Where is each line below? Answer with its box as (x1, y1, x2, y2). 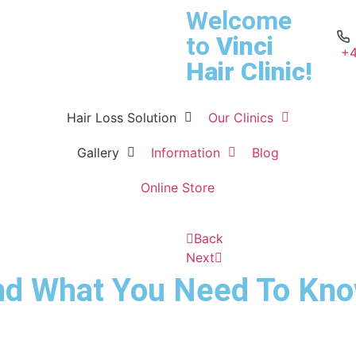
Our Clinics (207, 110, 273, 126)
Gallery (76, 145, 119, 161)
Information (150, 145, 220, 161)
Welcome (185, 6, 292, 36)
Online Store (141, 180, 215, 195)
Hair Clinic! (185, 56, 312, 87)
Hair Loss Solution (66, 110, 176, 126)
